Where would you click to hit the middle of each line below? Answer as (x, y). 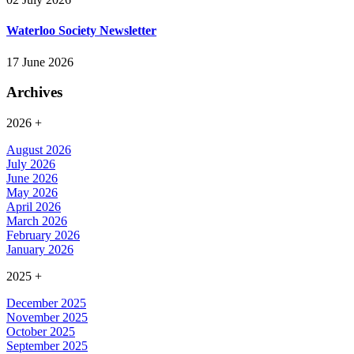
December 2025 (46, 303)
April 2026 (34, 207)
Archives (34, 92)
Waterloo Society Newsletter (81, 31)
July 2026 (31, 164)
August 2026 (39, 150)
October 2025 (41, 332)
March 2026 (37, 221)
